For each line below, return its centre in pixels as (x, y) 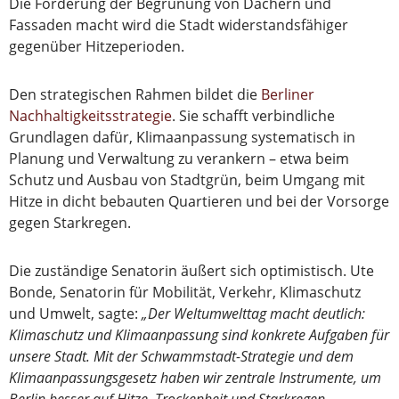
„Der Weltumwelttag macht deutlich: (253, 314)
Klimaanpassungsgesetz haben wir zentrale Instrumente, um (195, 378)
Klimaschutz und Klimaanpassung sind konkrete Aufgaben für (199, 335)
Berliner (288, 95)
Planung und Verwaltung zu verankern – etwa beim (179, 159)
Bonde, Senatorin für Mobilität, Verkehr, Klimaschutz (185, 293)
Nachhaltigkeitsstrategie (90, 116)
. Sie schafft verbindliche (253, 116)
